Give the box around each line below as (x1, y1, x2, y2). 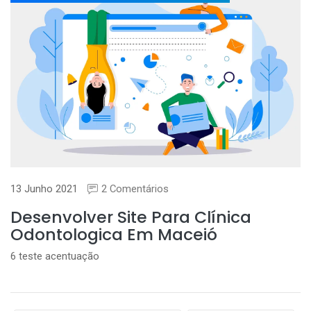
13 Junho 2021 (10, 182, 78, 195)
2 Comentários (101, 182, 169, 195)
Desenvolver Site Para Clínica (10, 205, 251, 228)
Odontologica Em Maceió (10, 222, 217, 246)
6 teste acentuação (10, 249, 99, 262)
